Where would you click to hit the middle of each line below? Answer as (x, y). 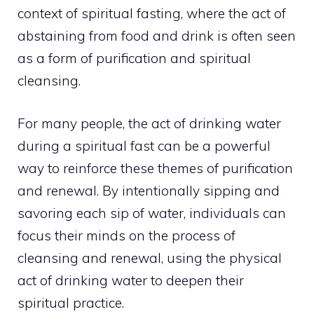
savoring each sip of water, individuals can (152, 213)
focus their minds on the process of (127, 235)
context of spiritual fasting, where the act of (152, 14)
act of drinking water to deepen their (131, 280)
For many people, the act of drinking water (149, 123)
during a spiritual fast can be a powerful (144, 145)
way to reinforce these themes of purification (155, 168)
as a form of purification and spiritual (134, 59)
